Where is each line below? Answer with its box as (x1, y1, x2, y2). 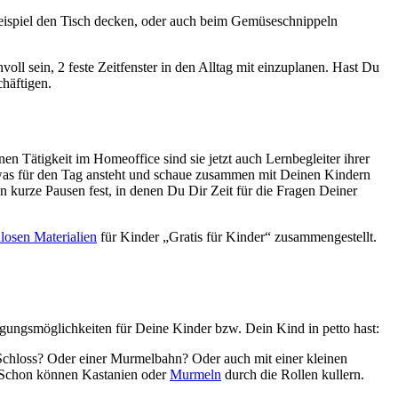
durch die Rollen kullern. (221, 366, 364, 382)
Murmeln (170, 366, 221, 382)
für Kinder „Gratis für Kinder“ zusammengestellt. (97, 228, 377, 244)
